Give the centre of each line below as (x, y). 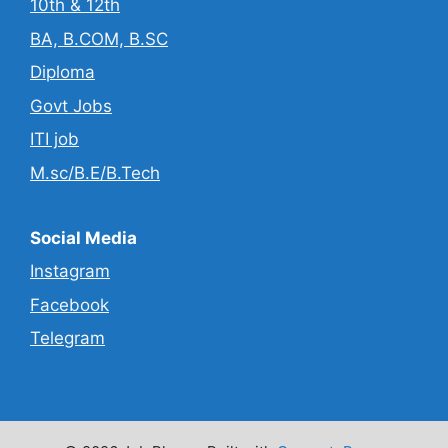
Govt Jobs (71, 105)
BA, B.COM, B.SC (99, 38)
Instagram (70, 271)
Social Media (83, 237)
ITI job (54, 139)
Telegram (67, 338)
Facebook (69, 304)
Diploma (62, 72)
